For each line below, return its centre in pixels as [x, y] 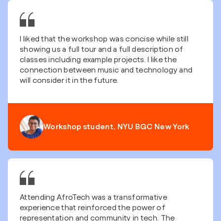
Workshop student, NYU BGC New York [116, 127]
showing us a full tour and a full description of [102, 50]
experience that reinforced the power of [92, 208]
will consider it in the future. [69, 81]
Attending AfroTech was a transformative [93, 198]
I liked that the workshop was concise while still [104, 39]
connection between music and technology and [106, 71]
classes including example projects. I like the [98, 60]
